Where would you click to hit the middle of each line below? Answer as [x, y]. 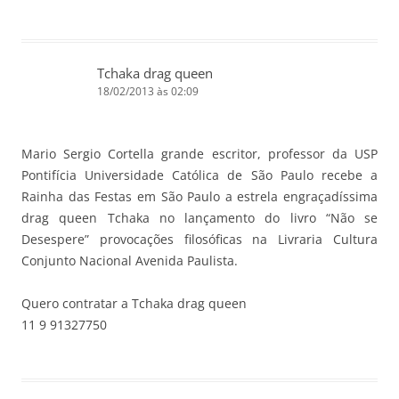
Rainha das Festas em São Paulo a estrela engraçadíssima [199, 196]
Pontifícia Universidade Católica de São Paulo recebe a [199, 175]
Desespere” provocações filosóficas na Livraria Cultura [199, 239]
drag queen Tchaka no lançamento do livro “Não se [199, 217]
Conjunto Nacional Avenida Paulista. [130, 260]
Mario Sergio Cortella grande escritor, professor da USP [199, 153]
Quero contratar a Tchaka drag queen [134, 303]
